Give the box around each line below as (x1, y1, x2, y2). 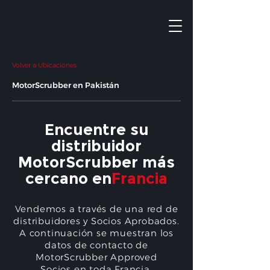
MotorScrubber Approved (36, 251, 157, 263)
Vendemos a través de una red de (14, 203, 178, 215)
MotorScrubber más (18, 153, 175, 171)
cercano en (25, 169, 111, 187)
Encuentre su (44, 121, 149, 139)
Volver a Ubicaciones (12, 61, 77, 69)
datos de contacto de (44, 239, 148, 251)
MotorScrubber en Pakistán (12, 80, 119, 90)
